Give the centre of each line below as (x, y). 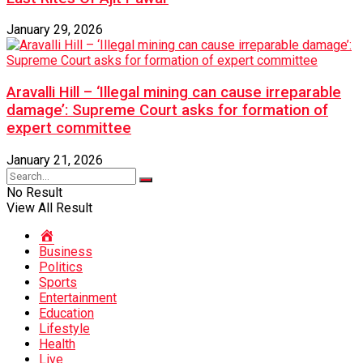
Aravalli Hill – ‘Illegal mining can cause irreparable (174, 93)
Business (66, 251)
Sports (58, 282)
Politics (61, 267)
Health (57, 344)
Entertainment (78, 297)
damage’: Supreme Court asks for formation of (167, 111)
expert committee (69, 128)
